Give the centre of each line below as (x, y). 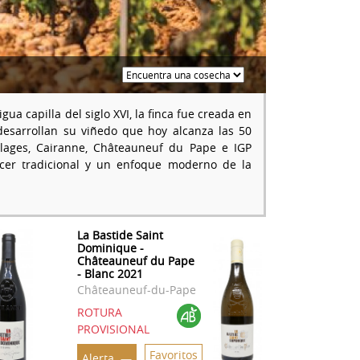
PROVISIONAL (113, 329)
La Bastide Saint (120, 235)
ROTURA (99, 312)
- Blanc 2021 (110, 273)
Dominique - (110, 247)
